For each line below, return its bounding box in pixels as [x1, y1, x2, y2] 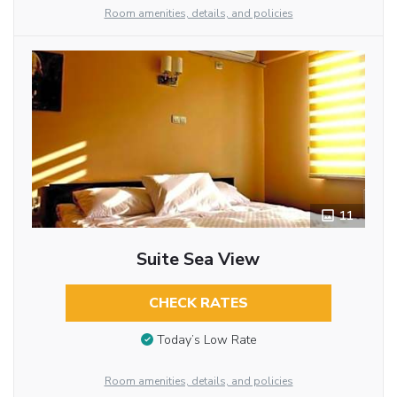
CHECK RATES [148, 293, 248, 314]
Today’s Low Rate [156, 331, 257, 349]
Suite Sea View [136, 247, 261, 272]
